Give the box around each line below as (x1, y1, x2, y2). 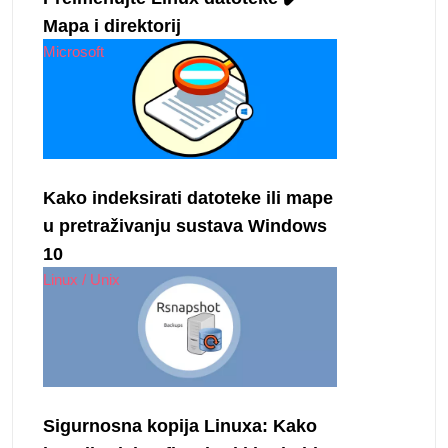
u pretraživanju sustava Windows (43, 215, 327, 236)
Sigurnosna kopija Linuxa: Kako (43, 416, 317, 437)
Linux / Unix (43, 270, 120, 288)
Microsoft (43, 42, 104, 60)
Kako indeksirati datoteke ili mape (43, 187, 333, 208)
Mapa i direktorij (43, 15, 181, 36)
